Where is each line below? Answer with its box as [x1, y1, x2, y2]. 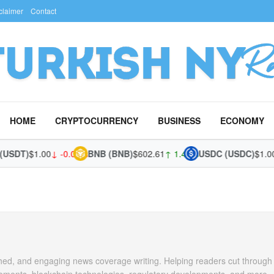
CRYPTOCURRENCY [55, 114, 138, 127]
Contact [31, 6, 56, 16]
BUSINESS [158, 114, 201, 127]
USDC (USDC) [187, 147, 243, 160]
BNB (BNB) [76, 147, 122, 160]
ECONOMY [220, 114, 264, 127]
